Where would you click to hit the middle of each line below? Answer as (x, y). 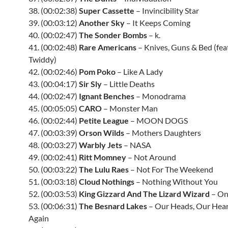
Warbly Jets (101, 145)
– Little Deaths (128, 84)
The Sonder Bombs (113, 35)
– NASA (137, 145)
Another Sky (102, 23)
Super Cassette (107, 10)
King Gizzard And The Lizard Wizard (144, 194)
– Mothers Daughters (163, 133)
